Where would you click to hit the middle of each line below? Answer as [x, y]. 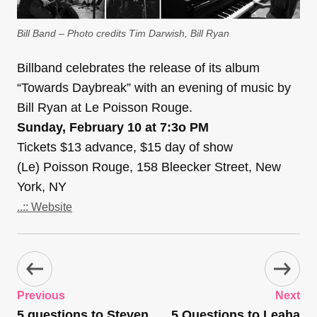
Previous [41, 296]
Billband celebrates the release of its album [138, 68]
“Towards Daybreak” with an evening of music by [154, 88]
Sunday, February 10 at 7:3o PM [113, 128]
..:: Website [45, 207]
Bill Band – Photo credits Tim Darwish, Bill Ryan [123, 34]
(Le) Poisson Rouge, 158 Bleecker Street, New [149, 167]
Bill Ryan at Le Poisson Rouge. [105, 108]
